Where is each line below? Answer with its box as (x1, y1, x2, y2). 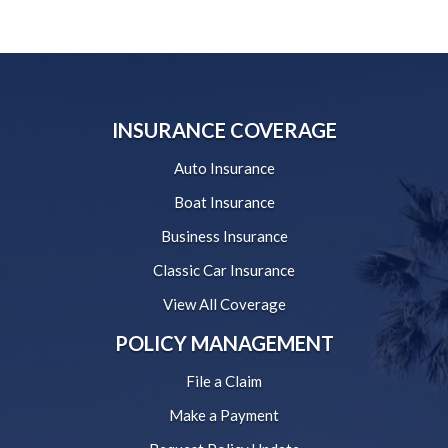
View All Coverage (162, 295, 286, 314)
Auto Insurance (173, 159, 275, 178)
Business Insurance (160, 227, 288, 246)
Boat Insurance (173, 193, 275, 212)
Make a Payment (169, 406, 279, 425)
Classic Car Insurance (153, 261, 295, 280)
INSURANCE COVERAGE (111, 118, 337, 143)
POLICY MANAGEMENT (114, 331, 334, 356)
